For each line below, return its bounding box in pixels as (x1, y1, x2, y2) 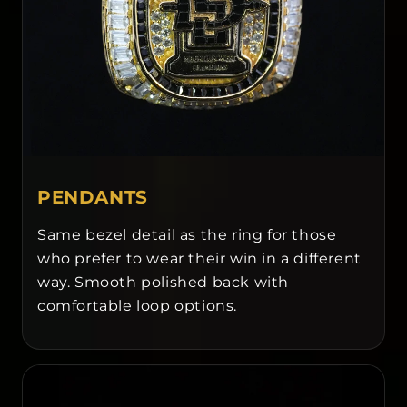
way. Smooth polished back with (37, 273, 289, 292)
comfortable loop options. (37, 297, 237, 315)
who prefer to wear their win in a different (37, 250, 362, 268)
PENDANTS (37, 186, 148, 209)
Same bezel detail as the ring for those (37, 226, 337, 244)
